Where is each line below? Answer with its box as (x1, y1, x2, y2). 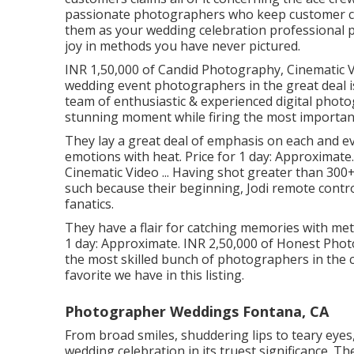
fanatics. (65, 194, 114, 213)
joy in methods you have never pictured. (65, 36, 300, 55)
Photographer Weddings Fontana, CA (65, 301, 329, 321)
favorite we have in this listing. (65, 265, 244, 284)
